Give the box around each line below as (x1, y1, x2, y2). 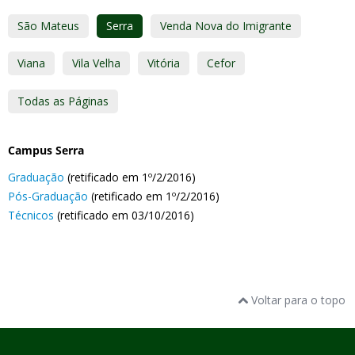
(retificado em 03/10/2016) (54, 208, 197, 223)
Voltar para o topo (248, 292, 345, 307)
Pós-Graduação (8, 189, 88, 204)
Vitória (147, 55, 180, 71)
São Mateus (17, 17, 79, 33)
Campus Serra (8, 143, 84, 158)
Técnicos (8, 208, 54, 223)
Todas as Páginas (17, 93, 109, 109)
